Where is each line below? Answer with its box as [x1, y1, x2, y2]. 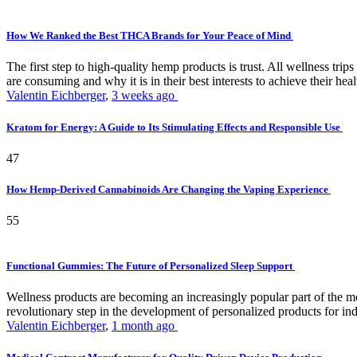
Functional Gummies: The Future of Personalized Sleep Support [6, 260, 295, 273]
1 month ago [112, 319, 178, 333]
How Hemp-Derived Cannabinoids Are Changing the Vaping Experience [6, 182, 331, 195]
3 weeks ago [112, 88, 178, 103]
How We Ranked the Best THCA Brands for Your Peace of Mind [6, 29, 293, 42]
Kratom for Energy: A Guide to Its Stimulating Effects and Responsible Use [6, 120, 343, 133]
